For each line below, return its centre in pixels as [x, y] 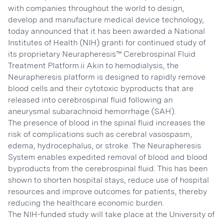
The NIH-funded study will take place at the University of [111, 214]
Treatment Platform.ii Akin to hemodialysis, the [93, 65]
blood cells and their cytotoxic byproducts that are [101, 88]
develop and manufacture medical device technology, [106, 20]
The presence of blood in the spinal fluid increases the [107, 123]
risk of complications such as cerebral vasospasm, [100, 134]
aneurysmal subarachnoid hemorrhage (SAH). [92, 111]
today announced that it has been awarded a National [107, 31]
